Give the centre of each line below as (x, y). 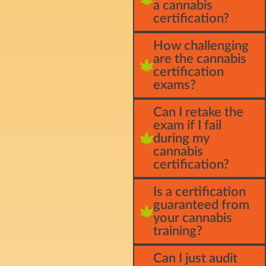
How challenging (201, 45)
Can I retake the (198, 112)
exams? (175, 85)
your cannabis (193, 218)
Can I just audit (195, 258)
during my (181, 138)
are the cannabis (200, 58)
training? (178, 231)
